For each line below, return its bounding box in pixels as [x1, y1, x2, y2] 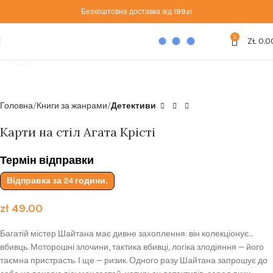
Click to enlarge [36, 46, 92, 55]
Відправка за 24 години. [7, 175, 108, 186]
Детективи [111, 101, 156, 111]
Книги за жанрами [37, 101, 107, 111]
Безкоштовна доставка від [81, 7, 174, 16]
